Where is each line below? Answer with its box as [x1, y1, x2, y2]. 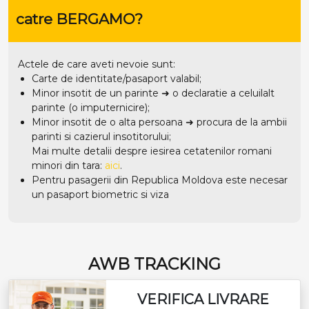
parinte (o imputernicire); [32, 101, 150, 114]
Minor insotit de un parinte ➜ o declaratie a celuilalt [32, 86, 275, 99]
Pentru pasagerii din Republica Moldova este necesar [32, 173, 288, 186]
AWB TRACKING [88, 253, 221, 274]
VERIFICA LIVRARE [137, 290, 269, 308]
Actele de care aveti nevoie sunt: [18, 57, 175, 70]
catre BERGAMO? [15, 10, 143, 28]
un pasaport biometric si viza [32, 188, 169, 201]
